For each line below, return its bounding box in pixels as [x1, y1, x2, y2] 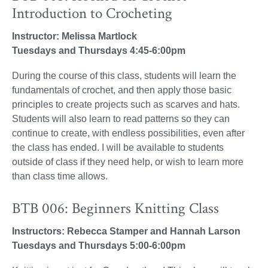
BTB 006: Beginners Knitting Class [12, 199, 219, 219]
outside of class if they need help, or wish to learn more [12, 157, 243, 167]
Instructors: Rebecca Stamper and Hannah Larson [12, 226, 240, 237]
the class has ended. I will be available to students [12, 142, 224, 153]
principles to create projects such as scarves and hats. [12, 99, 240, 110]
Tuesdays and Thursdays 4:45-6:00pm [12, 45, 185, 56]
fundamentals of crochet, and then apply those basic [12, 85, 232, 96]
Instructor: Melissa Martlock [12, 31, 137, 42]
